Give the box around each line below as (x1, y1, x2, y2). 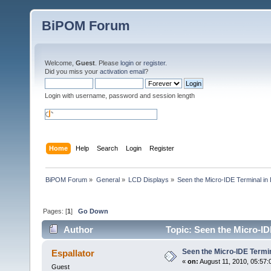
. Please (95, 59, 120, 67)
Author (64, 224, 94, 235)
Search (97, 144, 119, 152)
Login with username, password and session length (45, 92, 195, 99)
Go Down (78, 207, 109, 215)
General (96, 175, 120, 183)
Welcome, (45, 59, 76, 67)
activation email (100, 68, 145, 75)
